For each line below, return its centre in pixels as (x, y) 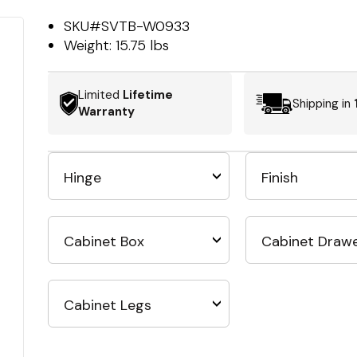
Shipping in (323, 103)
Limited (101, 95)
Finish (280, 178)
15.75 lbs (143, 45)
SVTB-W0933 (146, 26)
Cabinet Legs (108, 305)
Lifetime (148, 95)
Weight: (90, 45)
